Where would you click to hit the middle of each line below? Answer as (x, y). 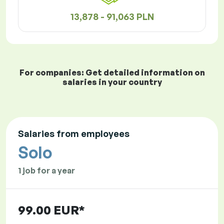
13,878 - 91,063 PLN (112, 17)
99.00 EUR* (51, 210)
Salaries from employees (74, 134)
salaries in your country (112, 82)
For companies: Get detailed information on (112, 73)
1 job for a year (46, 171)
